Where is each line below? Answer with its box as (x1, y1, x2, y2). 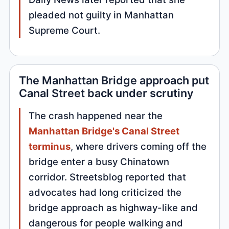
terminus (29, 141, 71, 152)
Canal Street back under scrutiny (19, 86, 194, 100)
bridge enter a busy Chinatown (29, 156, 170, 168)
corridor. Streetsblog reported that (29, 171, 187, 183)
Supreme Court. (29, 25, 101, 36)
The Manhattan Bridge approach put (19, 74, 210, 87)
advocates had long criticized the (29, 187, 182, 198)
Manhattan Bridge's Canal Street (29, 125, 180, 137)
